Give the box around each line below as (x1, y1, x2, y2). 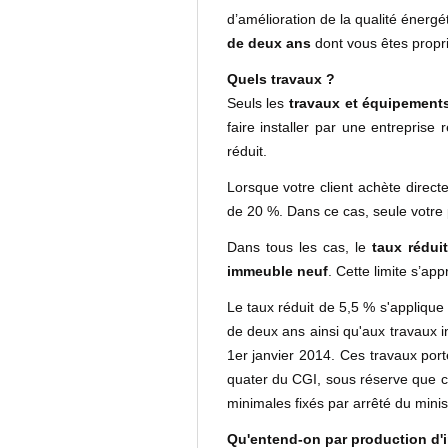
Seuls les (226, 95, 289, 111)
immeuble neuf (226, 263, 328, 279)
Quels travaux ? (226, 71, 335, 87)
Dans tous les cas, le (226, 239, 372, 255)
